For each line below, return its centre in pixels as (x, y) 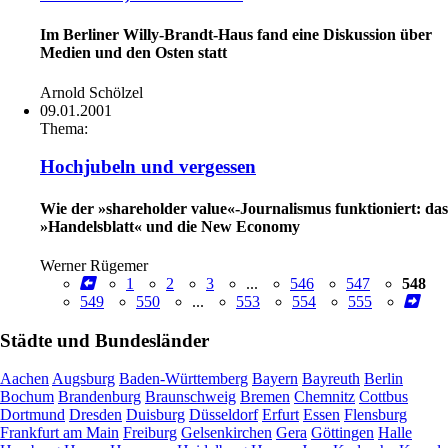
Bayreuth (331, 379)
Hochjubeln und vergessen (148, 167)
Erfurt (280, 415)
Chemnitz (324, 397)
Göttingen (342, 433)
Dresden (95, 415)
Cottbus (383, 397)
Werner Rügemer (94, 265)
